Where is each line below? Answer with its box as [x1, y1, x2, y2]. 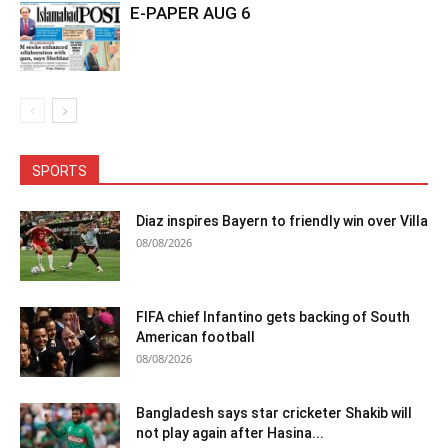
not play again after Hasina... [136, 425, 324, 442]
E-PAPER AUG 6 [130, 3, 251, 24]
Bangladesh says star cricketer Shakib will [136, 405, 412, 422]
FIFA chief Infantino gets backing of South [136, 309, 410, 326]
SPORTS [32, 163, 87, 180]
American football [136, 329, 255, 346]
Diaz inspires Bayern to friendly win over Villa [136, 213, 428, 230]
